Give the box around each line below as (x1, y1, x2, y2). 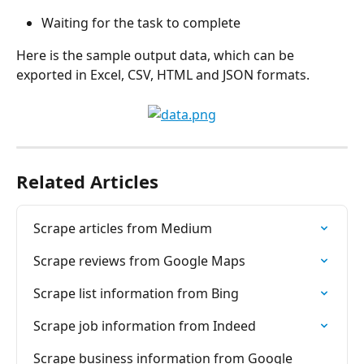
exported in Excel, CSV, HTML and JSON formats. (16, 66, 310, 84)
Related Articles (16, 168, 158, 193)
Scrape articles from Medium (33, 219, 212, 237)
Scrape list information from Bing (33, 284, 239, 302)
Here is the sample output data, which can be (16, 46, 297, 65)
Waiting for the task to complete (41, 13, 240, 32)
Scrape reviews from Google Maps (33, 251, 245, 270)
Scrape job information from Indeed (33, 316, 256, 335)
